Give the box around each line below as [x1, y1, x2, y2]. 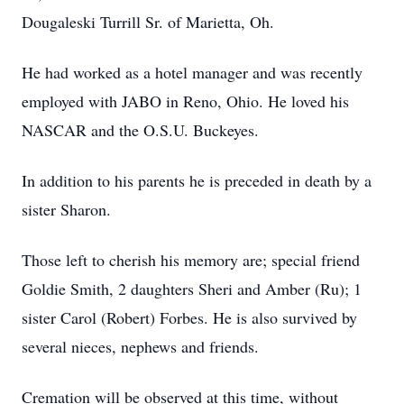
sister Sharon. [22, 198, 111, 220]
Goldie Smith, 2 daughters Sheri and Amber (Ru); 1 [22, 278, 362, 299]
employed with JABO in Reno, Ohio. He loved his [22, 90, 349, 112]
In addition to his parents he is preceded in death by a [22, 170, 372, 191]
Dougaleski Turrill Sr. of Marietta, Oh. [22, 11, 274, 32]
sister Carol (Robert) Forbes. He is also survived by [22, 307, 357, 328]
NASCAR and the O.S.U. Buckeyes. [22, 119, 259, 141]
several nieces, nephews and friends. [22, 335, 259, 357]
